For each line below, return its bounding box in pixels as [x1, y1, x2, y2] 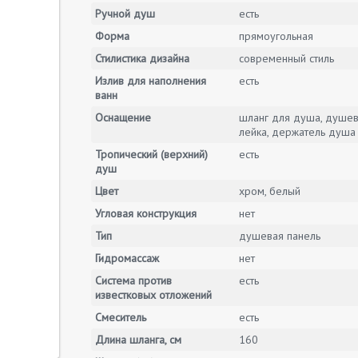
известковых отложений [95, 288, 212, 302]
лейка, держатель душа [239, 125, 356, 139]
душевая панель [239, 229, 320, 243]
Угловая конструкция [95, 206, 197, 221]
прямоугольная [239, 29, 313, 43]
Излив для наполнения [95, 74, 206, 88]
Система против [95, 273, 172, 288]
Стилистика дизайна [95, 51, 189, 66]
